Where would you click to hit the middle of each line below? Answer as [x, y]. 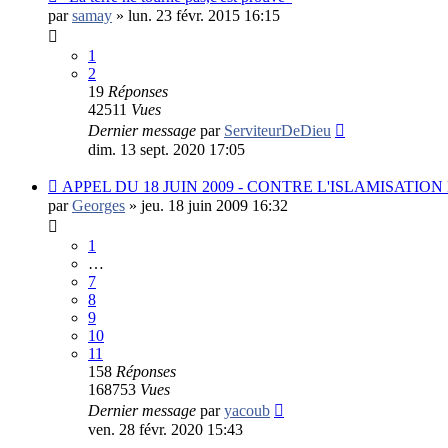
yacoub [247, 410]
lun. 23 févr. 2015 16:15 [204, 15]
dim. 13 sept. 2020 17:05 [166, 149]
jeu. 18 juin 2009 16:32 [214, 205]
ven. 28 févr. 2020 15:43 [165, 429]
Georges [98, 205]
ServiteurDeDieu [277, 130]
